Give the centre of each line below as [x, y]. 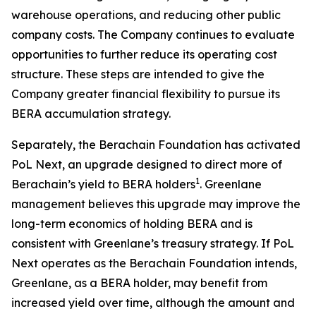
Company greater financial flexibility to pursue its [146, 94]
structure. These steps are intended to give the [138, 74]
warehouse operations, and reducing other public [146, 15]
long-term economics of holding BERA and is [132, 224]
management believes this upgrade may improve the [156, 204]
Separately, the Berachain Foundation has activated [156, 145]
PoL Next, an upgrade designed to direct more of [147, 164]
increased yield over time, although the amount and [153, 303]
